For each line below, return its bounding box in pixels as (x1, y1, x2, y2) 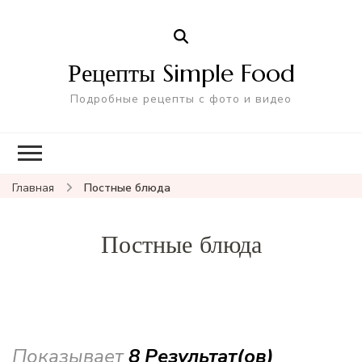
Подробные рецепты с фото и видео (70, 90, 292, 107)
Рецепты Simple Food (67, 57, 295, 88)
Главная (12, 179, 54, 196)
